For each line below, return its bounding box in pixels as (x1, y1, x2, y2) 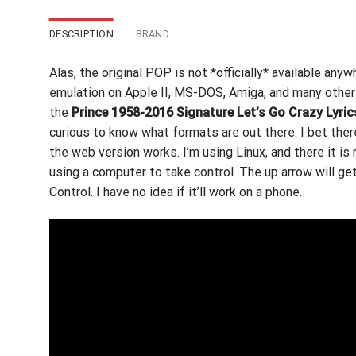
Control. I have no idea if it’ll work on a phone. (49, 184, 302, 199)
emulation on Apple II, (49, 84, 171, 100)
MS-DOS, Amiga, (171, 84, 266, 100)
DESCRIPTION (49, 27, 114, 40)
